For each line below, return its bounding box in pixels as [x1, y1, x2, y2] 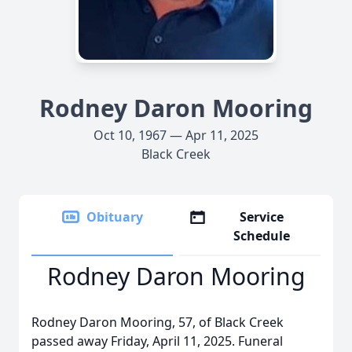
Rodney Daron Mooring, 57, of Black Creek [31, 313, 284, 331]
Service [240, 208, 284, 225]
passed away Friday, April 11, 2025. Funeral [31, 332, 283, 350]
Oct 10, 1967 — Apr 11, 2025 [93, 126, 258, 144]
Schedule [233, 227, 291, 244]
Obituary [86, 208, 143, 225]
